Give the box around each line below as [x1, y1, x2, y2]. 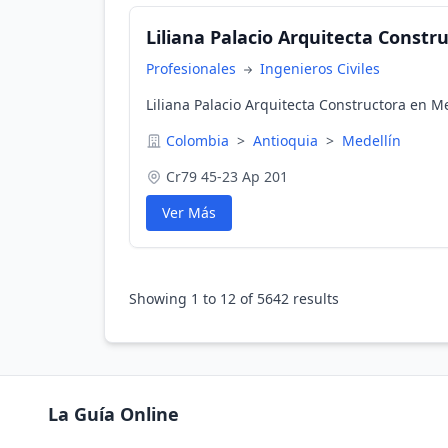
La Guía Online [48, 402, 179, 426]
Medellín [342, 131, 401, 150]
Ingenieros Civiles [260, 59, 380, 78]
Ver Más [162, 203, 216, 222]
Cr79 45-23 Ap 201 [166, 167, 288, 186]
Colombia [166, 131, 233, 150]
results [289, 289, 339, 308]
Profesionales [146, 59, 240, 78]
